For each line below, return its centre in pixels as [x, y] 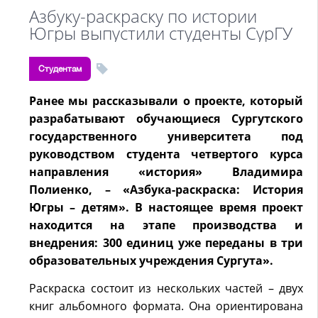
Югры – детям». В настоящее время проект [166, 207]
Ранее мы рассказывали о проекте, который [166, 101]
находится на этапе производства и [166, 225]
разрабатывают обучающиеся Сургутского [166, 119]
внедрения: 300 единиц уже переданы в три [166, 243]
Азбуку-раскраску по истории [143, 16]
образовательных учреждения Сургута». [151, 261]
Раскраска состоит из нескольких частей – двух [166, 288]
